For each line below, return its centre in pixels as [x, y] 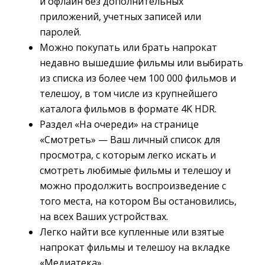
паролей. [60, 32]
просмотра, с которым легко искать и [128, 155]
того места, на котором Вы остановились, [138, 201]
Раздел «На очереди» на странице [119, 124]
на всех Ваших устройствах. [104, 216]
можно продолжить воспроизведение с [133, 186]
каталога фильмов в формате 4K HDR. [128, 109]
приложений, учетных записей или [120, 17]
